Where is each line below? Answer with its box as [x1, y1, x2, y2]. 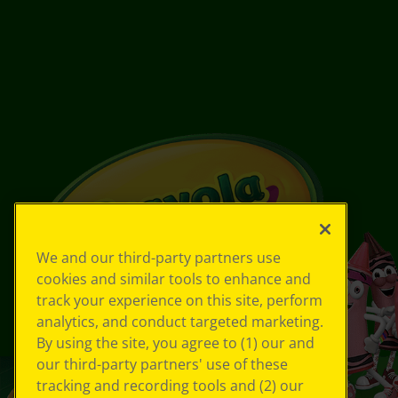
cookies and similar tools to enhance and [36, 269, 311, 290]
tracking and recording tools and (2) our [36, 376, 304, 396]
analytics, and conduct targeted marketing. [36, 312, 323, 332]
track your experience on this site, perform [36, 291, 322, 311]
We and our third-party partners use [36, 248, 281, 268]
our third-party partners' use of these [36, 354, 288, 375]
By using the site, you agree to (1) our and [36, 333, 314, 354]
